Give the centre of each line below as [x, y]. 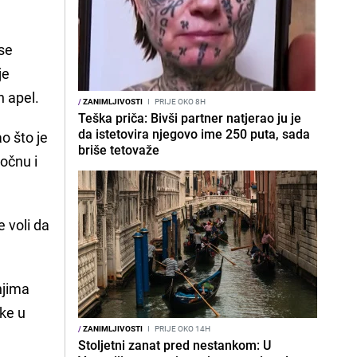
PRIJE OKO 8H [179, 101]
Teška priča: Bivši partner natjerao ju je [190, 118]
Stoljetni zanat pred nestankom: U [175, 345]
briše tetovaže [119, 150]
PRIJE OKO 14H [182, 328]
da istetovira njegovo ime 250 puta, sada [194, 134]
